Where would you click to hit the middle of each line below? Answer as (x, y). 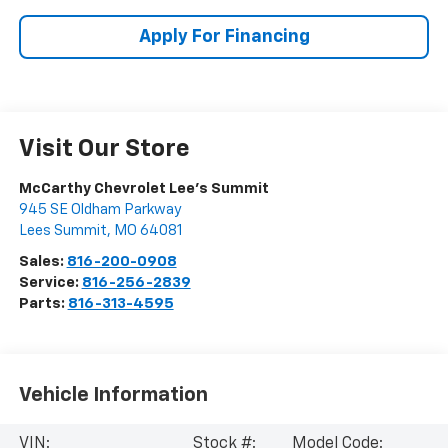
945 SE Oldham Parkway (100, 210)
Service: (50, 283)
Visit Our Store (104, 149)
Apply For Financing (224, 37)
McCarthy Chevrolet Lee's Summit (143, 189)
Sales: (42, 262)
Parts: (43, 304)
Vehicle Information (113, 394)
